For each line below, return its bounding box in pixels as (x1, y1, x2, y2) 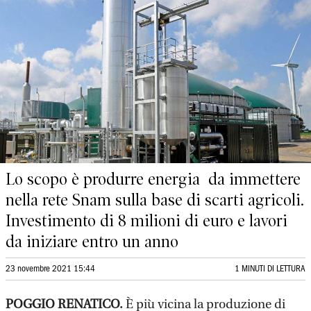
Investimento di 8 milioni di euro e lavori (6, 211, 287, 230)
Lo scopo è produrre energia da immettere (6, 169, 301, 189)
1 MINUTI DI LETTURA (235, 265, 305, 273)
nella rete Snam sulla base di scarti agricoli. (6, 190, 304, 210)
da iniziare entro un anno (6, 232, 178, 251)
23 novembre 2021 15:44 (6, 265, 95, 273)
